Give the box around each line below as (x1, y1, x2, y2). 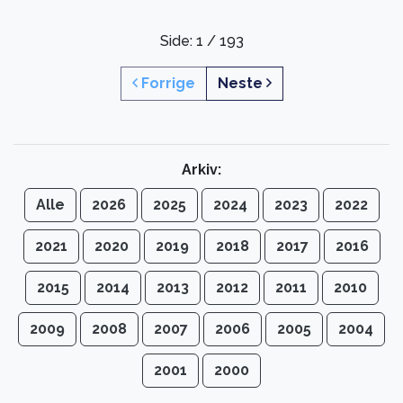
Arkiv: (182, 161, 221, 179)
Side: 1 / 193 (159, 32, 244, 50)
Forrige (137, 75, 195, 93)
